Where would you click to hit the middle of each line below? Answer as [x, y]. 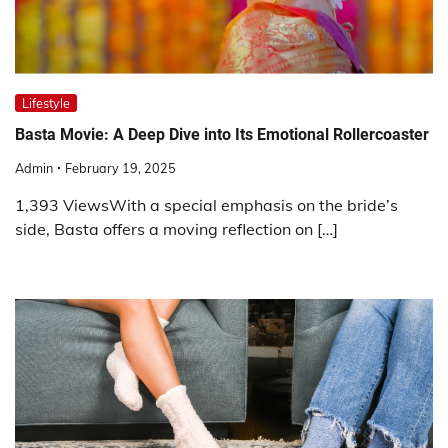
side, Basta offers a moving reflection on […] [176, 228]
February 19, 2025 [120, 167]
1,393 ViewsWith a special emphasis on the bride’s [206, 204]
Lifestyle [46, 103]
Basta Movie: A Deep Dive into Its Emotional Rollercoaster [222, 135]
